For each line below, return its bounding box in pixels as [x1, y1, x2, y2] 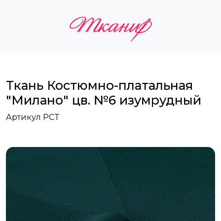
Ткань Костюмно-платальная [6, 78, 193, 93]
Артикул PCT [6, 112, 60, 122]
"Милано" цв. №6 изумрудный [6, 93, 201, 108]
